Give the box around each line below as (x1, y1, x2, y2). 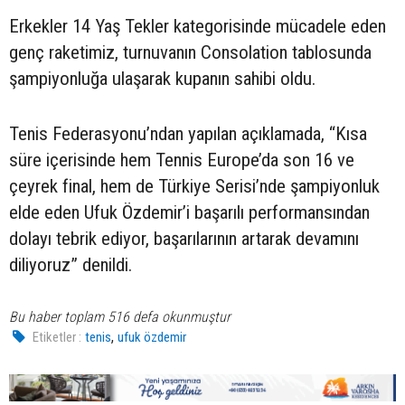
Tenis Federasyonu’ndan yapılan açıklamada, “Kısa (9, 123, 367, 146)
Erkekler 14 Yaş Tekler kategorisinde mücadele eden (9, 15, 386, 38)
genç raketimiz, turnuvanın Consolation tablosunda (9, 42, 372, 64)
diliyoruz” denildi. (9, 254, 132, 277)
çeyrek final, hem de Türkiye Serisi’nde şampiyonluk (9, 175, 380, 198)
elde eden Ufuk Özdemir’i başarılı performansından (9, 202, 370, 224)
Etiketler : (33, 329, 82, 346)
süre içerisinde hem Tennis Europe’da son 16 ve (9, 149, 354, 172)
